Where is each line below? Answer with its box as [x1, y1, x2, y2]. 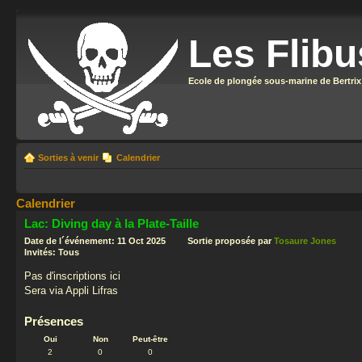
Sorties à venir [38, 153, 99, 162]
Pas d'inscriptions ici [24, 269, 120, 282]
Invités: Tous [24, 246, 79, 257]
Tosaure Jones [274, 235, 336, 246]
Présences [24, 314, 83, 328]
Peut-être [133, 335, 168, 343]
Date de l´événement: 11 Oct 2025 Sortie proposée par [24, 235, 274, 246]
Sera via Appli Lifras [24, 284, 118, 297]
